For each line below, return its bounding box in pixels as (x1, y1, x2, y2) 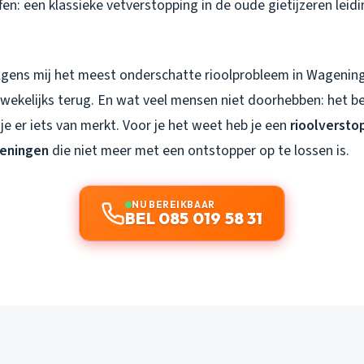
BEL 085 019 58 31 (125, 207, 263, 228)
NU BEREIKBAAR (132, 197, 215, 210)
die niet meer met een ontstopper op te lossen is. (49, 141, 349, 162)
